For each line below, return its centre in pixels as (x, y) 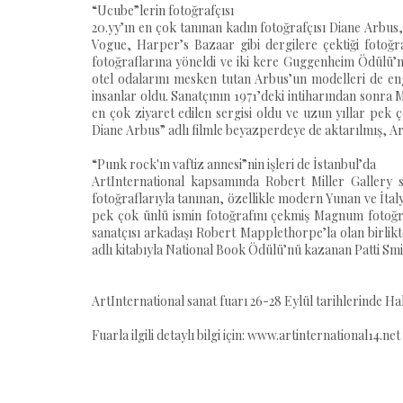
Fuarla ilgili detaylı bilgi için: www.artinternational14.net (246, 335)
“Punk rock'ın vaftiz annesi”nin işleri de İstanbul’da (234, 164)
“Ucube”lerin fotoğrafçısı (163, 10)
